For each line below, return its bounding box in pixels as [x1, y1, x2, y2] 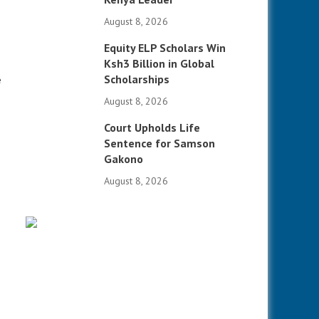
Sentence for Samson [104, 136, 216, 150]
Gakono [104, 152, 144, 166]
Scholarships [104, 72, 170, 86]
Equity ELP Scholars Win [104, 41, 226, 55]
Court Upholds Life [104, 120, 201, 135]
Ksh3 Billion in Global [104, 56, 215, 70]
